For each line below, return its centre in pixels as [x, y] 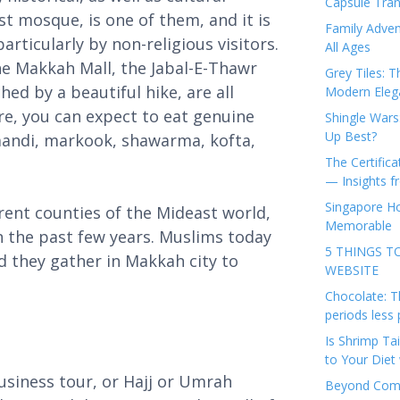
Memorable [358, 225]
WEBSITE [354, 270]
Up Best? [351, 136]
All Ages [348, 47]
